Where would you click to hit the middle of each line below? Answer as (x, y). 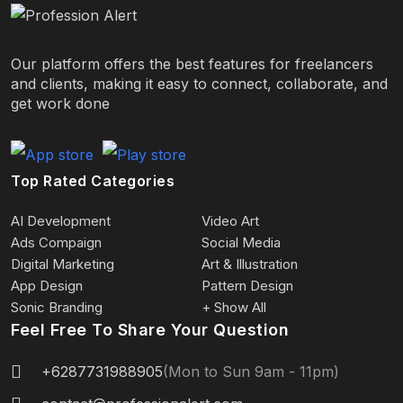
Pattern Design (247, 285)
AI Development (61, 220)
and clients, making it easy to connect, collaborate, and (199, 83)
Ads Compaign (56, 242)
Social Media (241, 242)
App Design (47, 285)
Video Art (230, 220)
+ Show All (234, 307)
